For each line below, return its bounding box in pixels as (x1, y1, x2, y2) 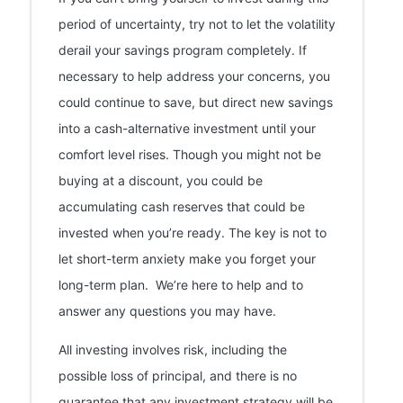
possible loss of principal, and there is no (58, 367, 297, 383)
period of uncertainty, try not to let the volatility (58, 15, 336, 31)
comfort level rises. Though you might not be (58, 146, 321, 162)
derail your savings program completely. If (58, 41, 307, 58)
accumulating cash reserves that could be (58, 198, 305, 214)
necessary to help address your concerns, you (58, 67, 330, 84)
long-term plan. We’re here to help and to (58, 276, 303, 292)
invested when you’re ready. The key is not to (58, 224, 327, 240)
